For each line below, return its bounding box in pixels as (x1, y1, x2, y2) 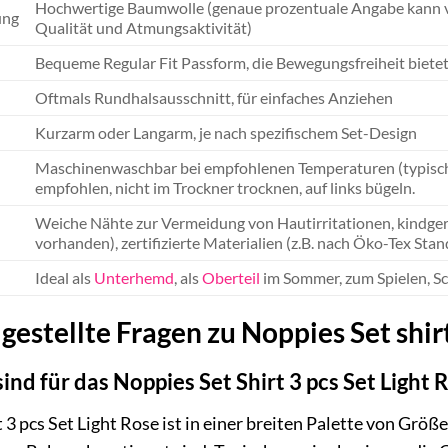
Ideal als (35, 267, 95, 287)
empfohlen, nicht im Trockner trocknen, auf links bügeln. (35, 177, 416, 197)
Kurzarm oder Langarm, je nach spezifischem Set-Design (35, 122, 418, 142)
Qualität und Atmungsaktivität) (35, 17, 253, 37)
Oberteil (202, 267, 261, 287)
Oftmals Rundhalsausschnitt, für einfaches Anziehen (35, 87, 394, 107)
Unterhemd (94, 267, 175, 287)
